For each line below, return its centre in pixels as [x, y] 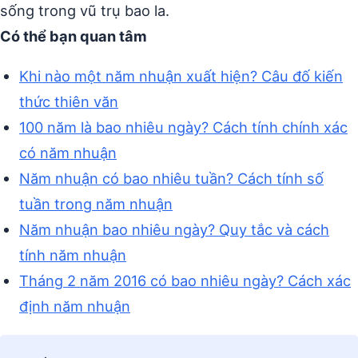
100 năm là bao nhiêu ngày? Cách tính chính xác [183, 127]
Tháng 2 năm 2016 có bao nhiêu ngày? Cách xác [185, 281]
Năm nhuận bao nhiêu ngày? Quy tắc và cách [174, 230]
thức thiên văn [69, 102]
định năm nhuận [75, 306]
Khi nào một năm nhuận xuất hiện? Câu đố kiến [181, 76]
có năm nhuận [68, 153]
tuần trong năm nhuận [96, 204]
